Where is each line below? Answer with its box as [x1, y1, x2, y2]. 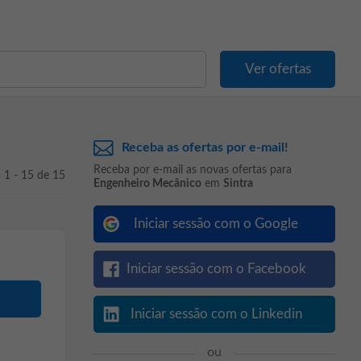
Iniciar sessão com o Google [134, 217, 298, 230]
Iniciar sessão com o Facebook [126, 262, 306, 276]
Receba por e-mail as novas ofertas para [93, 164, 292, 176]
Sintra [223, 178, 253, 189]
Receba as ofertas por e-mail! [122, 141, 288, 154]
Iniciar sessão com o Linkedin [130, 307, 302, 321]
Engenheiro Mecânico [93, 178, 201, 189]
